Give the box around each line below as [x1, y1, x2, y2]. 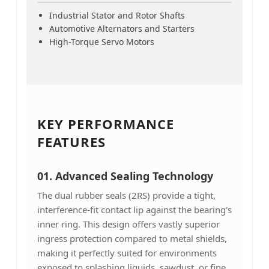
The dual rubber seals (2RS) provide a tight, [37, 189, 216, 201]
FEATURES [37, 132, 106, 151]
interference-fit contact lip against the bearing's [37, 203, 232, 216]
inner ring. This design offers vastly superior [37, 217, 220, 230]
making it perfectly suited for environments [37, 246, 217, 259]
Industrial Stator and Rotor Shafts [49, 9, 185, 21]
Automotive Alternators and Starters [49, 22, 195, 34]
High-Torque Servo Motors [49, 35, 154, 47]
